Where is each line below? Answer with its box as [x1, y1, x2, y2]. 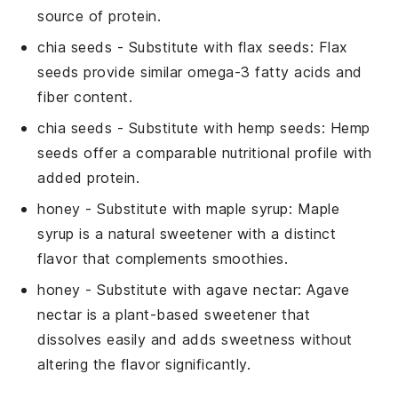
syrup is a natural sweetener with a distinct [37, 225, 337, 243]
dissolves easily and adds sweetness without [37, 330, 353, 349]
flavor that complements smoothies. [37, 250, 289, 268]
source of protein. [37, 7, 162, 26]
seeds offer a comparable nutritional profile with [37, 144, 372, 163]
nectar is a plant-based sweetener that [37, 306, 311, 324]
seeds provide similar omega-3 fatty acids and [37, 63, 362, 82]
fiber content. [37, 88, 133, 107]
